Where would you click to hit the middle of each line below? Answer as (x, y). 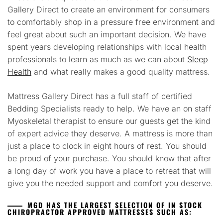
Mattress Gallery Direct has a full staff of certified (100, 96)
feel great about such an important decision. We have (107, 34)
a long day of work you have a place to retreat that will (109, 170)
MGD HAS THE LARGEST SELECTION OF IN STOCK (115, 205)
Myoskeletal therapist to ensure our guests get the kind (109, 121)
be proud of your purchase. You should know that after (109, 158)
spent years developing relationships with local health (107, 47)
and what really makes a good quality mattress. (121, 71)
